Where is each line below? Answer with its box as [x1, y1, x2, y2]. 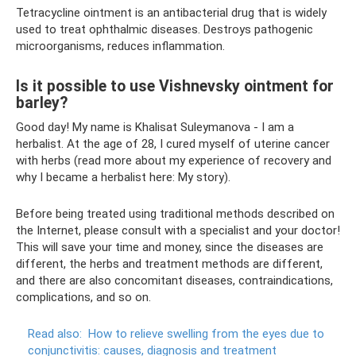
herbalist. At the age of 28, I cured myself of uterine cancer [16, 137, 330, 151]
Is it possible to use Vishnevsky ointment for [16, 77, 334, 96]
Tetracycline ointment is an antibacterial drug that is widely [16, 6, 327, 20]
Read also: [28, 327, 82, 341]
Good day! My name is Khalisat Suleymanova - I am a [16, 120, 294, 134]
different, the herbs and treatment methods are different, [16, 257, 323, 271]
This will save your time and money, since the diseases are [16, 240, 323, 254]
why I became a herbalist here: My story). [16, 170, 230, 184]
